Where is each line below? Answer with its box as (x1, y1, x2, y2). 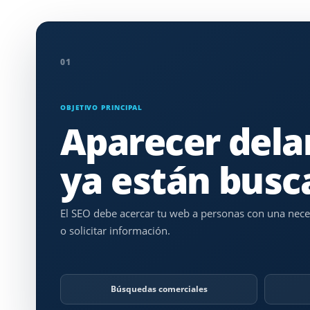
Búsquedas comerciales (110, 283, 208, 295)
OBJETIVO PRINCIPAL (60, 102, 143, 112)
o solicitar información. (60, 223, 170, 237)
